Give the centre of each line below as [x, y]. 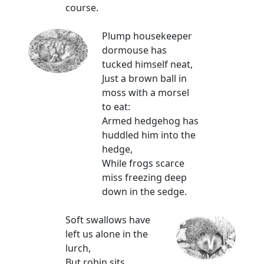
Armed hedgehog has [151, 121]
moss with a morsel [146, 93]
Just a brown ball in [145, 79]
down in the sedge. [145, 192]
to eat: [116, 107]
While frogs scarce [143, 164]
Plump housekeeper [147, 36]
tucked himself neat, [148, 65]
